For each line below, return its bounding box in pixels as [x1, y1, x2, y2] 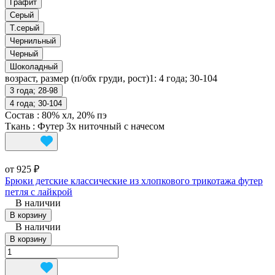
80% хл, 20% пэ [42, 110, 107, 121]
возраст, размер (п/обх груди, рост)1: [5, 73, 159, 84]
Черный [10, 49, 38, 59]
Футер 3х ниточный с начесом [37, 121, 165, 132]
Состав [5, 110, 37, 121]
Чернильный [10, 36, 56, 46]
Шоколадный [10, 62, 58, 72]
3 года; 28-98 [10, 86, 58, 96]
